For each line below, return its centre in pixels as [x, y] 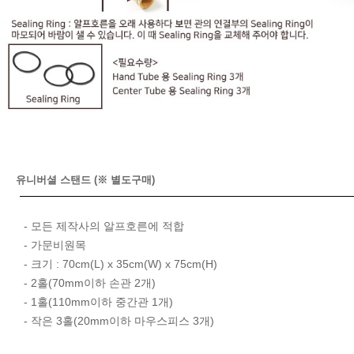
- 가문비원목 [55, 245]
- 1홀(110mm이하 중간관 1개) [98, 302]
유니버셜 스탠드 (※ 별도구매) [85, 180]
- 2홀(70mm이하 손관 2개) [90, 283]
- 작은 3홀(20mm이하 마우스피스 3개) [119, 321]
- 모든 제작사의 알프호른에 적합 [104, 226]
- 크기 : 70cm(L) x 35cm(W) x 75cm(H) [121, 264]
